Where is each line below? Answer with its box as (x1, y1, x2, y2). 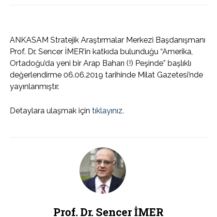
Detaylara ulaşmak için (10, 106, 92, 116)
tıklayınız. (92, 106, 124, 116)
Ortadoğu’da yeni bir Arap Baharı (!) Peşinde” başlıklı (10, 59, 191, 68)
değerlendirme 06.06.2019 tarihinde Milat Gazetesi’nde (10, 70, 203, 80)
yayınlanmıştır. (10, 82, 59, 92)
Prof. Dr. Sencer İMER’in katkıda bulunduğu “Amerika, (10, 47, 193, 57)
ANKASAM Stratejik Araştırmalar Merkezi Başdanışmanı (10, 35, 205, 45)
